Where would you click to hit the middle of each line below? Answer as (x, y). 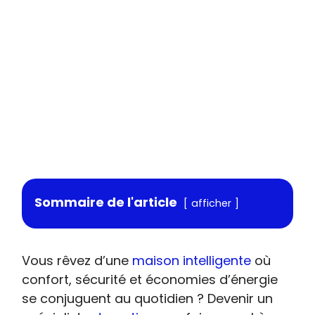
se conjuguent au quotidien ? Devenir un (148, 298)
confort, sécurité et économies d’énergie (150, 279)
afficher (212, 203)
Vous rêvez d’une (77, 261)
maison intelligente (192, 261)
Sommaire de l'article (106, 202)
